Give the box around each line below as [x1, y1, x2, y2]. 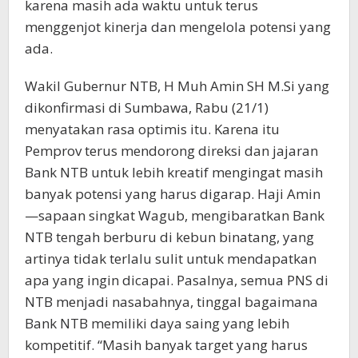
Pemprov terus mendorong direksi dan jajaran [25, 141, 318, 160]
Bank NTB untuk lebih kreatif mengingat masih [25, 162, 323, 181]
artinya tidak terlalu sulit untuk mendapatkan [25, 249, 316, 268]
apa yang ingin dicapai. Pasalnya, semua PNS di [25, 270, 328, 289]
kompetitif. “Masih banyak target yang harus [25, 335, 308, 354]
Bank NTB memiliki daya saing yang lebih [25, 313, 289, 332]
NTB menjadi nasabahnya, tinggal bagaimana [25, 292, 318, 311]
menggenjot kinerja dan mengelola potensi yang [25, 17, 331, 36]
